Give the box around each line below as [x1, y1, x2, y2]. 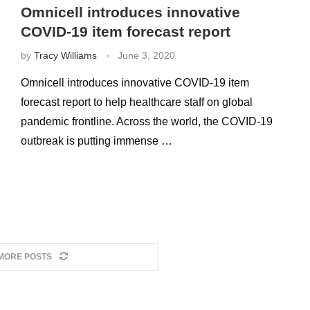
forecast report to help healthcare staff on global [20, 96, 253, 108]
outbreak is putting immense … [20, 135, 172, 147]
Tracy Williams [33, 50, 97, 61]
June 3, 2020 [117, 50, 175, 61]
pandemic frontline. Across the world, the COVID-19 [20, 116, 273, 127]
